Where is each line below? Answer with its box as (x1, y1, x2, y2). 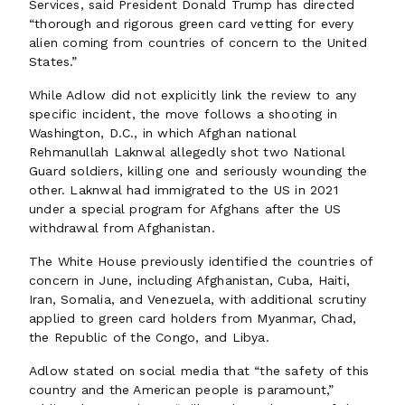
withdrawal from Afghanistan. (29, 221, 215, 235)
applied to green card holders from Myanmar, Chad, (29, 311, 357, 325)
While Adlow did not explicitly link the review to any (29, 88, 357, 102)
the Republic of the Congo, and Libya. (29, 330, 269, 344)
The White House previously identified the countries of (29, 254, 373, 268)
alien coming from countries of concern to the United (29, 35, 367, 50)
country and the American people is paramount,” (29, 382, 334, 397)
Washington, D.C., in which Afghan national (29, 126, 297, 140)
